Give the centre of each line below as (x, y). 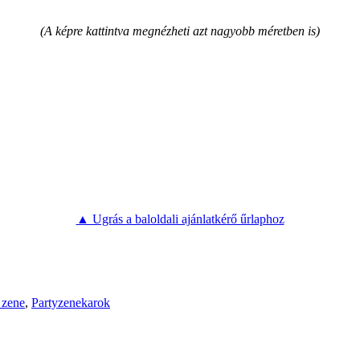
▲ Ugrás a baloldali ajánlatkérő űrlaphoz (180, 219)
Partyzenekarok (71, 302)
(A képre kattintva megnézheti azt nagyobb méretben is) (180, 31)
